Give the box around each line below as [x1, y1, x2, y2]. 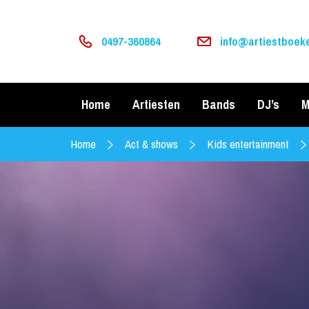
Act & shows [125, 136, 178, 152]
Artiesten [132, 96, 180, 113]
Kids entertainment [207, 136, 289, 152]
